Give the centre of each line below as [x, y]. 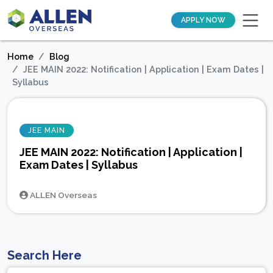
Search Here [44, 255]
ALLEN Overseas [62, 195]
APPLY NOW [203, 20]
